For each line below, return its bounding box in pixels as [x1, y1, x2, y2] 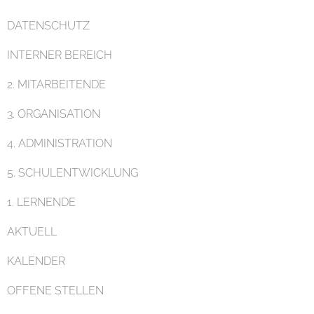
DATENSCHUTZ [7, 18, 90, 32]
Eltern [138, 276, 176, 294]
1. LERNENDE [7, 195, 76, 209]
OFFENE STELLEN [7, 283, 104, 297]
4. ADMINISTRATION [7, 136, 112, 150]
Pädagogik [123, 43, 191, 60]
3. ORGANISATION [7, 107, 100, 121]
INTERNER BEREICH [7, 48, 112, 62]
